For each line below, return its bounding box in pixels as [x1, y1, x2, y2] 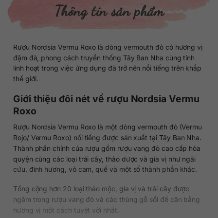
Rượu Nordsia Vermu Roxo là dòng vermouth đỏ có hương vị [13, 42, 203, 51]
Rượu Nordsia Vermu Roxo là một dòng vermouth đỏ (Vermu [13, 123, 202, 131]
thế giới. [13, 74, 38, 83]
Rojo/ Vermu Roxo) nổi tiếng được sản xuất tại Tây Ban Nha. [13, 133, 202, 142]
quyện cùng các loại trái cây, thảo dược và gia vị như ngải [13, 154, 196, 163]
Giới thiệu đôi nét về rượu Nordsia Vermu [13, 92, 200, 105]
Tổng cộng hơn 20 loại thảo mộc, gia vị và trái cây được [13, 184, 190, 193]
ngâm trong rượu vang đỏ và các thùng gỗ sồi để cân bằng [13, 195, 200, 203]
